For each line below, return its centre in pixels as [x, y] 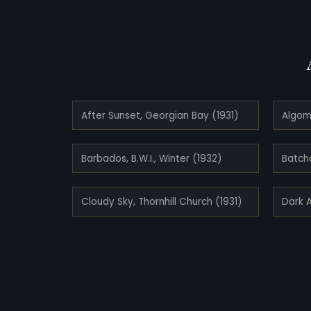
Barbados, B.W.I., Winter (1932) [152, 158]
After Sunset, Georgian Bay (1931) [160, 115]
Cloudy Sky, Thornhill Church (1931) [162, 201]
